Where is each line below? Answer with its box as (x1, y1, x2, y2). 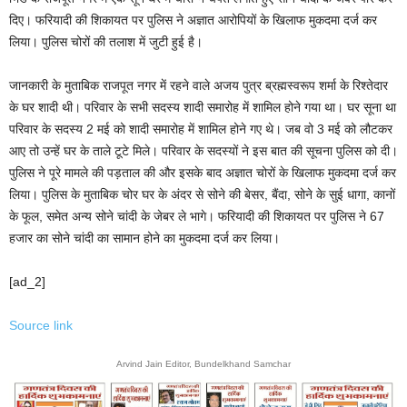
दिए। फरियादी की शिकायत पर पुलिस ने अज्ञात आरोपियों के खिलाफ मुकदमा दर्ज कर (9, 13, 377, 27)
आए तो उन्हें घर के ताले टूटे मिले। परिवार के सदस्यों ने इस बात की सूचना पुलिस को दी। (9, 144, 398, 158)
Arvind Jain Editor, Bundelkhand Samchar (116, 359, 291, 369)
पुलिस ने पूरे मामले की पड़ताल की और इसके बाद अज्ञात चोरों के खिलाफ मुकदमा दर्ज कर (9, 165, 396, 180)
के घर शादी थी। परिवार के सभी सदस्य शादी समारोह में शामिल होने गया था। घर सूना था (9, 100, 396, 114)
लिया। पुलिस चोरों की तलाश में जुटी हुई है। (9, 35, 203, 49)
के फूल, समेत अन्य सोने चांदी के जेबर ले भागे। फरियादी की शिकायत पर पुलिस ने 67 (9, 209, 384, 223)
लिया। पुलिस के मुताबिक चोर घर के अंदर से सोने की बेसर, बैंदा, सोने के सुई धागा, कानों (9, 187, 395, 202)
